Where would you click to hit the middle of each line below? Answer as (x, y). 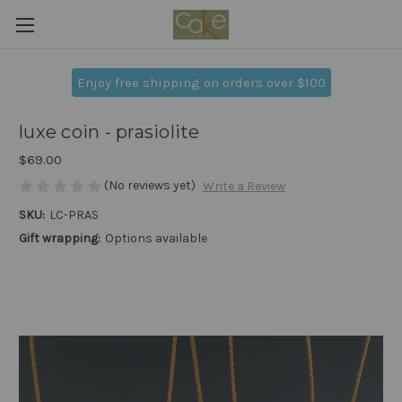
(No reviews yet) (150, 185)
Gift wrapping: (60, 239)
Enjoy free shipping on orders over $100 (201, 83)
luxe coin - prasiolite (109, 132)
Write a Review (244, 187)
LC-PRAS (74, 215)
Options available (156, 239)
